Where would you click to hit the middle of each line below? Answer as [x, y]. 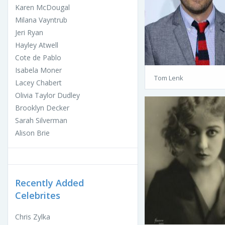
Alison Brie [32, 133]
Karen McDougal [42, 7]
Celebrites [38, 195]
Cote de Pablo [38, 57]
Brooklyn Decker [42, 107]
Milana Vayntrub [41, 20]
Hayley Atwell [37, 45]
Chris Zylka [33, 216]
